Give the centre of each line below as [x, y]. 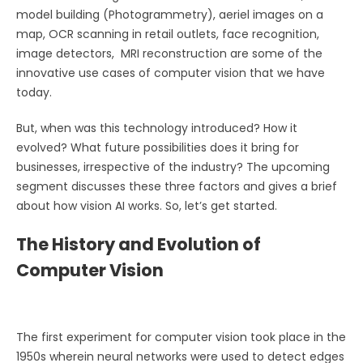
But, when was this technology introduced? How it [157, 128]
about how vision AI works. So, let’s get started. [147, 205]
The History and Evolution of [139, 244]
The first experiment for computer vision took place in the [181, 337]
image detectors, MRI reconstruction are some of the [169, 53]
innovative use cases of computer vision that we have [171, 73]
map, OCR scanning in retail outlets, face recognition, [168, 34]
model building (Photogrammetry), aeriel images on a [170, 14]
